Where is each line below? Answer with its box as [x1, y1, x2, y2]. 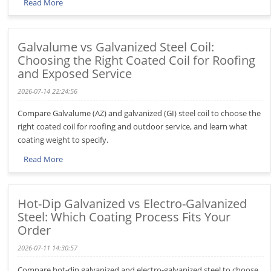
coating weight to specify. [18, 134, 109, 145]
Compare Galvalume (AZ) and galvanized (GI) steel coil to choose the [18, 108, 261, 119]
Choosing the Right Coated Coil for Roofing [18, 52, 256, 68]
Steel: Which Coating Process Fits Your [18, 209, 231, 225]
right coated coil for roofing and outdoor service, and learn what [18, 121, 248, 132]
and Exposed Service [18, 65, 132, 82]
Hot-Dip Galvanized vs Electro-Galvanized [18, 195, 247, 212]
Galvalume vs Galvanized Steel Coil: [18, 39, 215, 55]
